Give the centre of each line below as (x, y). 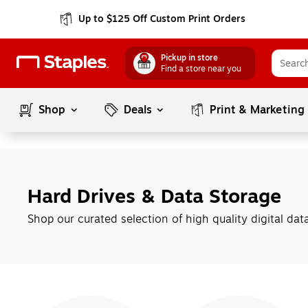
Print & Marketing (257, 110)
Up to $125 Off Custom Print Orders (162, 19)
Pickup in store (189, 58)
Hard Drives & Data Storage (154, 196)
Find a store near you (201, 69)
